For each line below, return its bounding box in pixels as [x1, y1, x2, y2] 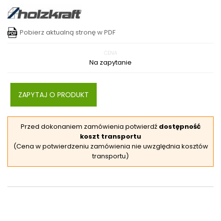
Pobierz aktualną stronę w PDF [20, 28, 115, 37]
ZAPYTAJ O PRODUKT [18, 90, 89, 100]
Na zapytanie [89, 58, 132, 67]
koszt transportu [80, 132, 141, 141]
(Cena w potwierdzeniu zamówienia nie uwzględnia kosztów [13, 142, 208, 151]
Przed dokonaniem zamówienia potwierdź [20, 122, 159, 131]
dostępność [158, 122, 201, 131]
